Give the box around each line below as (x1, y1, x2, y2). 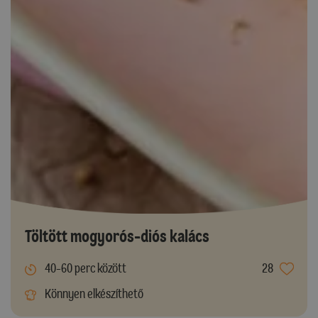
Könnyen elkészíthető (42, 286, 143, 302)
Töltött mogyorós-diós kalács (24, 226, 209, 247)
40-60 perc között (42, 261, 126, 277)
